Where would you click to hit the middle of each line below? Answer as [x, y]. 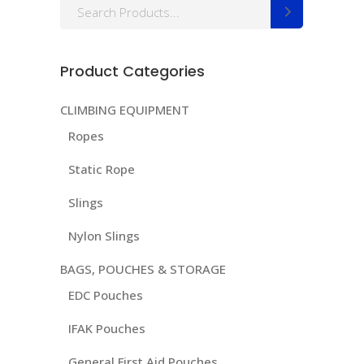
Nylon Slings [104, 236]
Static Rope [102, 169]
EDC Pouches [106, 295]
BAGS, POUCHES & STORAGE [143, 269]
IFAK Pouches [107, 329]
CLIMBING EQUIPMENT [125, 110]
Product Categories [132, 71]
